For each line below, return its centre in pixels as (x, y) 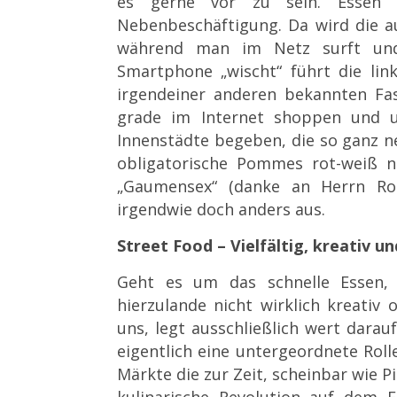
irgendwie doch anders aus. (221, 209)
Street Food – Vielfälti (205, 245)
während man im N (202, 47)
